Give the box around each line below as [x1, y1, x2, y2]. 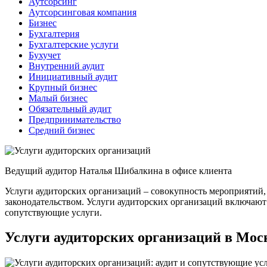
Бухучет [29, 49, 61, 60]
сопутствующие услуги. [5, 207, 102, 218]
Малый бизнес [29, 92, 88, 103]
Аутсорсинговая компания [29, 7, 136, 17]
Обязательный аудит [29, 103, 111, 114]
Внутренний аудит [29, 60, 104, 71]
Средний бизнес [29, 125, 95, 135]
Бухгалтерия [29, 28, 79, 39]
